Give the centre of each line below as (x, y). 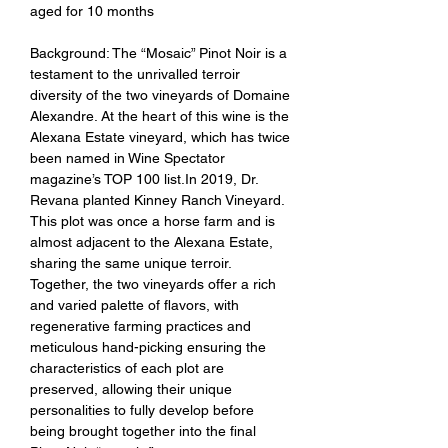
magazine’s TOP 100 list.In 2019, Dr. (144, 178)
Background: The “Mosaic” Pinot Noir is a (158, 52)
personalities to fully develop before (142, 409)
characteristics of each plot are (127, 367)
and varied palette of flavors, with (134, 304)
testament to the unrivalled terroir (135, 73)
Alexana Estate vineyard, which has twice (160, 136)
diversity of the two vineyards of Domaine (160, 94)
